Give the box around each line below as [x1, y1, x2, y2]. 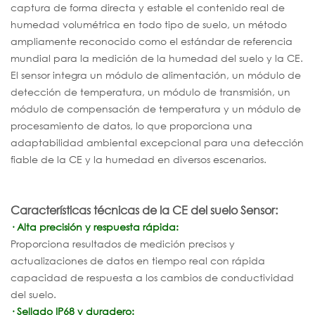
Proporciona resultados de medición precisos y [11, 237, 235, 250]
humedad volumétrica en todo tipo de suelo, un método [11, 18, 287, 30]
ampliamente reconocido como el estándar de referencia [11, 34, 292, 47]
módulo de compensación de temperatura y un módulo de [11, 102, 301, 115]
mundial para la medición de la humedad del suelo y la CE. [11, 51, 303, 64]
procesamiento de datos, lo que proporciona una [11, 119, 252, 131]
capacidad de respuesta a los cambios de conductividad [11, 271, 294, 283]
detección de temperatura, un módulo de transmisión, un [11, 85, 290, 98]
